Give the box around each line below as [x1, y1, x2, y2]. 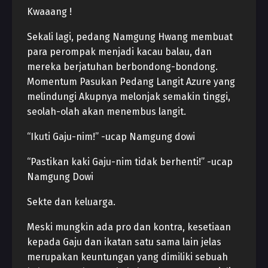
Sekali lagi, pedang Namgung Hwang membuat [27, 31, 233, 42]
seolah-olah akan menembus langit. [27, 106, 186, 117]
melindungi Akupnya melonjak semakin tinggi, [27, 91, 230, 102]
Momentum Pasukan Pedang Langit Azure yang [27, 76, 235, 87]
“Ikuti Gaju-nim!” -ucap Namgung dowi [27, 131, 195, 142]
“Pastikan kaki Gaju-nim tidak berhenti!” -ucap [27, 156, 233, 167]
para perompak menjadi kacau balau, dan [27, 46, 212, 57]
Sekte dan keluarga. [27, 196, 115, 208]
